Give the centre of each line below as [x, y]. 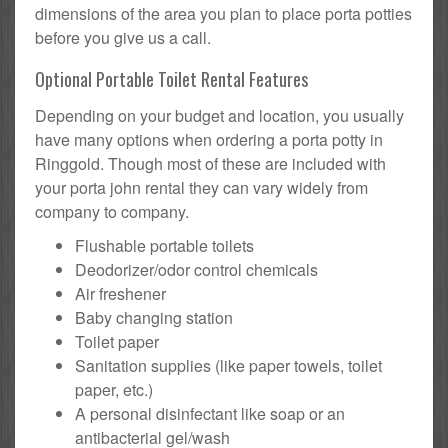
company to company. [112, 212]
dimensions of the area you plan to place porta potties [223, 14]
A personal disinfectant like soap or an [210, 414]
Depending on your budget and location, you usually [219, 116]
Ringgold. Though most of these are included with [210, 164]
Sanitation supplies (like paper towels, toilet [228, 366]
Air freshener [120, 294]
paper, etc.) [114, 390]
